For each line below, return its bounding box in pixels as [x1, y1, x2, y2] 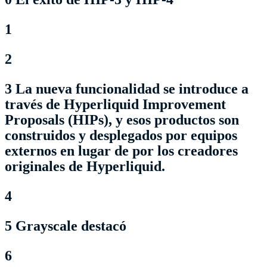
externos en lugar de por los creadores [5, 142, 238, 159]
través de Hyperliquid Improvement [5, 96, 226, 112]
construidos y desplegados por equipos [5, 127, 237, 143]
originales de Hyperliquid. [5, 158, 165, 174]
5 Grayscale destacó [5, 218, 126, 234]
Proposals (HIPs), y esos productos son [5, 111, 239, 128]
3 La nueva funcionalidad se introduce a [5, 80, 249, 97]
